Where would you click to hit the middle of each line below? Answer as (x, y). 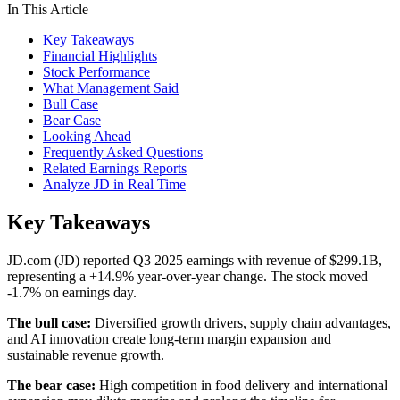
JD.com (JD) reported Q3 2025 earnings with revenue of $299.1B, (195, 261)
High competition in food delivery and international (242, 386)
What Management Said (111, 88)
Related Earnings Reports (115, 169)
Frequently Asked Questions (123, 153)
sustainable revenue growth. (86, 355)
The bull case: (49, 323)
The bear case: (51, 386)
